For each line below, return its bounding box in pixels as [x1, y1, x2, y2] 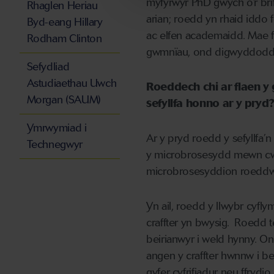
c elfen [151, 29, 183, 43]
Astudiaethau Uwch [26, 76, 117, 91]
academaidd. [182, 29, 248, 43]
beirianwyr [146, 232, 198, 246]
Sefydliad [26, 60, 70, 74]
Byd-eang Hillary [26, 15, 103, 29]
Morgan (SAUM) [26, 93, 101, 107]
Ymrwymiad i [26, 121, 87, 135]
